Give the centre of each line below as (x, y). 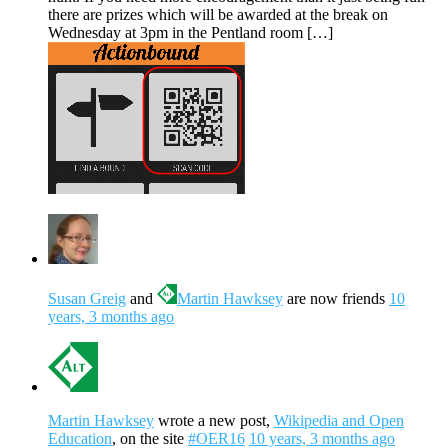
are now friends (336, 299)
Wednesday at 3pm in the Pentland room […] (190, 33)
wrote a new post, (214, 421)
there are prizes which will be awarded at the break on (218, 15)
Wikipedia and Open (339, 421)
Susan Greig (87, 299)
